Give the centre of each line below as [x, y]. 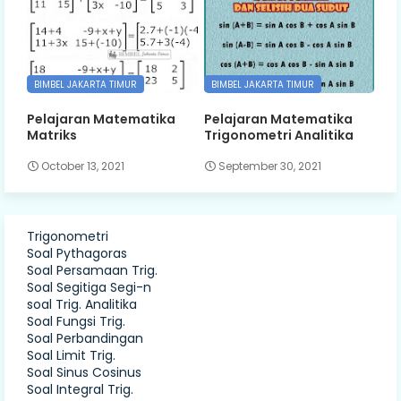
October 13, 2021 [83, 166]
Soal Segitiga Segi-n [89, 288]
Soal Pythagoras [77, 254]
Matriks [52, 135]
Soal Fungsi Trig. [76, 322]
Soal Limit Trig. [71, 356]
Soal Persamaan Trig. [92, 271]
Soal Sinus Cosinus [84, 373]
